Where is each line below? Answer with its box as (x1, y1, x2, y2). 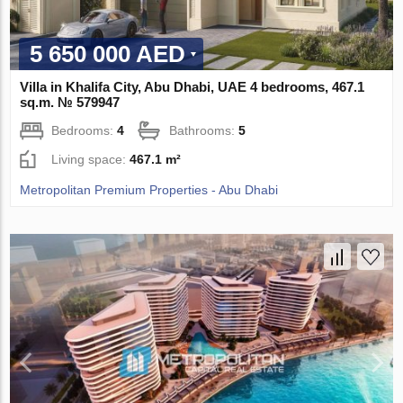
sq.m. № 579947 (20, 94, 121, 111)
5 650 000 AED (30, 40, 186, 68)
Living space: (51, 152, 130, 167)
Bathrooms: (169, 123, 239, 139)
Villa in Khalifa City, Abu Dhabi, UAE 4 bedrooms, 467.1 (20, 79, 365, 95)
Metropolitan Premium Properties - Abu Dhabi (20, 183, 279, 198)
